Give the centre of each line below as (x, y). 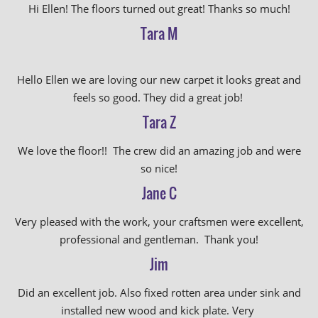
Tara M (159, 33)
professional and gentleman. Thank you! (159, 239)
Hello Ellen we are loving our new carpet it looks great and (159, 79)
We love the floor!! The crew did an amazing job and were (159, 150)
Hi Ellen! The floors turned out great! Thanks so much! (159, 9)
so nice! (159, 168)
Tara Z (159, 122)
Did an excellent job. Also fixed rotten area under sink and (159, 292)
